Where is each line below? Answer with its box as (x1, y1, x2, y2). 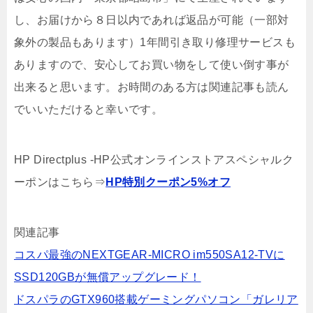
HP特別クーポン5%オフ (105, 175, 231, 188)
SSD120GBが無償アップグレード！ (14, 270, 201, 283)
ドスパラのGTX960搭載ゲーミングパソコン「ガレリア (14, 293, 298, 305)
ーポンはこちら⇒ (14, 175, 106, 188)
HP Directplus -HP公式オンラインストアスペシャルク (14, 153, 294, 166)
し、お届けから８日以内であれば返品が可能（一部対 (14, 13, 289, 26)
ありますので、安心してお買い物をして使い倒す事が (14, 58, 289, 71)
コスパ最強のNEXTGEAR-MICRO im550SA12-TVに (14, 248, 285, 261)
